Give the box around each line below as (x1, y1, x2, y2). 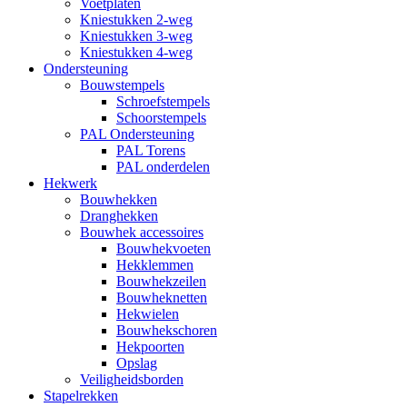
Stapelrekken (44, 388, 118, 403)
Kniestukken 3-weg (80, 28, 193, 44)
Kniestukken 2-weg (80, 12, 193, 27)
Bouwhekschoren (116, 323, 217, 338)
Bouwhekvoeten (116, 241, 211, 256)
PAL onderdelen (116, 159, 210, 174)
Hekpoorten (116, 339, 184, 354)
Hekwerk (44, 175, 97, 191)
